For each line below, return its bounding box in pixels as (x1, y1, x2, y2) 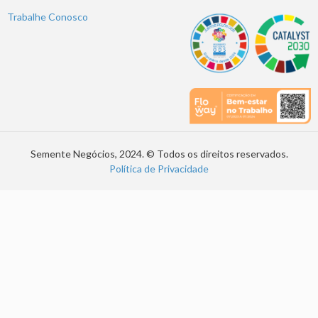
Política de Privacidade (109, 163, 209, 175)
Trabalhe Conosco (7, 11, 88, 23)
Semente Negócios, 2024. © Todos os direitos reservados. (30, 148, 288, 160)
